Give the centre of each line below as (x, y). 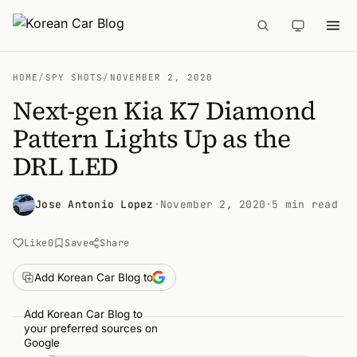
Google (42, 343)
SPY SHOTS (74, 77)
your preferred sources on (91, 328)
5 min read (305, 204)
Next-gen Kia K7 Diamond (165, 111)
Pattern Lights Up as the (152, 139)
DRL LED (66, 167)
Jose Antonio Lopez (94, 204)
